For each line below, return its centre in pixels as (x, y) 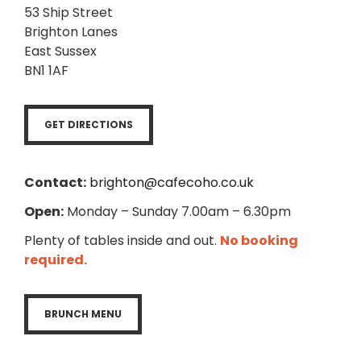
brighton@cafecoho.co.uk (172, 183)
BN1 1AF (46, 71)
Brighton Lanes (71, 32)
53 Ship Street (68, 12)
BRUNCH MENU (83, 314)
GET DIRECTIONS (89, 124)
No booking (259, 241)
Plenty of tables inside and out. (122, 241)
